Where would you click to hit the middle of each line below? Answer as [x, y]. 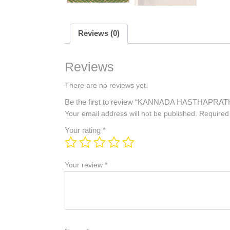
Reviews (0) [99, 33]
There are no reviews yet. [106, 85]
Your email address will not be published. [131, 113]
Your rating [84, 130]
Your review [85, 165]
